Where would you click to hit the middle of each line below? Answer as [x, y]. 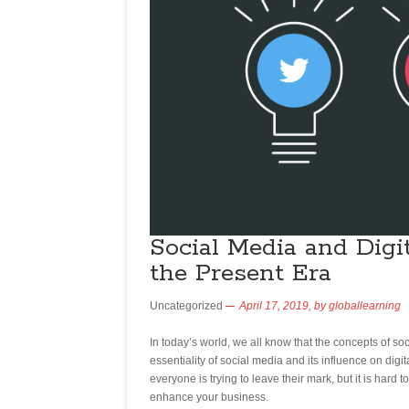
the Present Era [241, 274]
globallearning [365, 306]
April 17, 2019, [277, 306]
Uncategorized [186, 306]
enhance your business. [209, 398]
